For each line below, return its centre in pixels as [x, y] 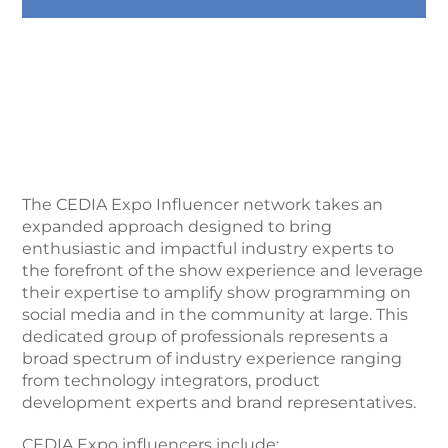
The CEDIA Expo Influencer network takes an [203, 204]
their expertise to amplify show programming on [217, 292]
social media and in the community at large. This [215, 314]
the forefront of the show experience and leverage [223, 270]
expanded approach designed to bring [177, 226]
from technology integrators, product [171, 380]
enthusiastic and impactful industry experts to [208, 248]
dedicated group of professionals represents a [205, 336]
